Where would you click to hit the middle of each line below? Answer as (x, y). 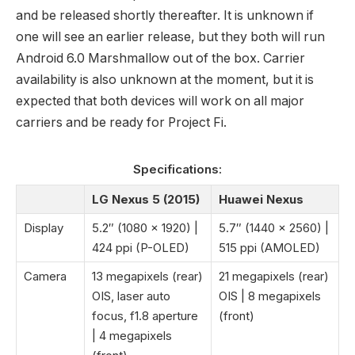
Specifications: (177, 169)
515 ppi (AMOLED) (269, 247)
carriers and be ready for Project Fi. (121, 122)
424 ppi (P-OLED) (141, 247)
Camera (45, 276)
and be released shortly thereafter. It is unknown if (165, 15)
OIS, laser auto (131, 296)
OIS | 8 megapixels (270, 296)
